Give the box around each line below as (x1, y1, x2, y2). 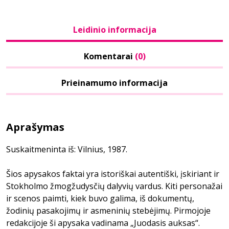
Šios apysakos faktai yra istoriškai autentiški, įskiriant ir (6, 168, 219, 179)
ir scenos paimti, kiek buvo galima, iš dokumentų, (6, 193, 194, 204)
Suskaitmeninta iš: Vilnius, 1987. (6, 144, 127, 155)
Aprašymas (6, 120, 64, 134)
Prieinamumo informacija (61, 77, 168, 88)
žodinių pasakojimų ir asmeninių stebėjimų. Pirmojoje (6, 205, 211, 216)
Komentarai (83, 51, 135, 62)
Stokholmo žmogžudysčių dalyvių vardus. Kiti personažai (6, 180, 222, 192)
